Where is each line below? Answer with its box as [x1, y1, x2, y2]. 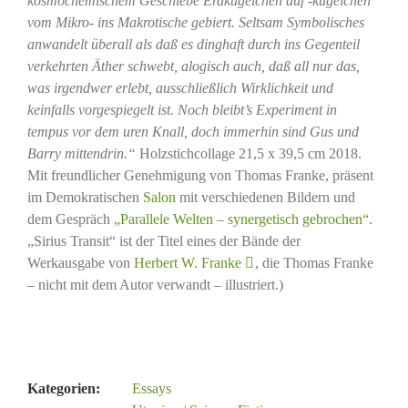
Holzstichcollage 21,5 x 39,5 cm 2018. [135, 145, 362, 161]
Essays [132, 380, 171, 396]
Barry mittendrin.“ [26, 145, 136, 161]
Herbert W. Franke [133, 254, 241, 270]
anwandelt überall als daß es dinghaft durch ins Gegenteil [26, 36, 360, 52]
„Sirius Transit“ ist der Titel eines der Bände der [26, 232, 301, 249]
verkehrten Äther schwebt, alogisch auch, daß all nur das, [26, 57, 360, 74]
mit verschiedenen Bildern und [175, 189, 355, 205]
